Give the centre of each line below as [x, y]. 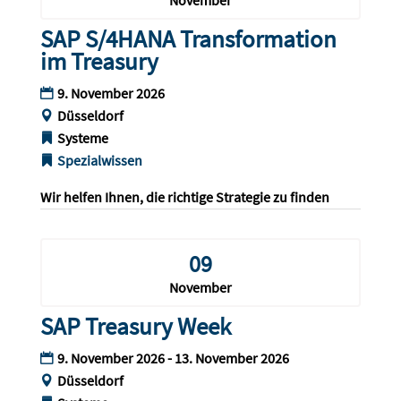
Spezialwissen [99, 161]
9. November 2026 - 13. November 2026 [173, 358]
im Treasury [99, 61]
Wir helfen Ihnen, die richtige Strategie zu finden [184, 197]
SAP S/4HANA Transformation [188, 39]
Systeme [82, 138]
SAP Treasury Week [135, 326]
